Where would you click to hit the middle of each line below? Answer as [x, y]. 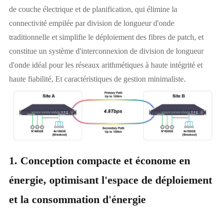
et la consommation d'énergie [77, 200]
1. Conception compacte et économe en [99, 161]
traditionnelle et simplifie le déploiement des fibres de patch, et [106, 37]
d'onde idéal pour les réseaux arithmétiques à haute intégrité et [106, 65]
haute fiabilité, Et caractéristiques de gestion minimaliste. [97, 79]
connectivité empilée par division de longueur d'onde [91, 23]
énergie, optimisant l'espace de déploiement [110, 180]
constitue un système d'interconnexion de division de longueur [106, 51]
